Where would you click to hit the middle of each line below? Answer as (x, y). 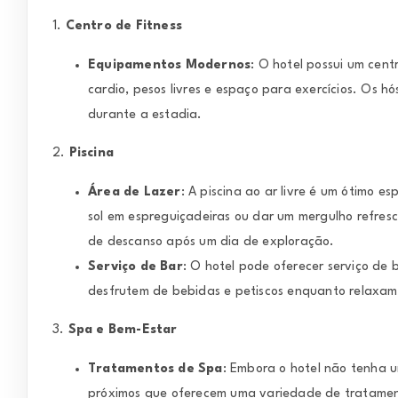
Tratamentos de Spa (155, 368)
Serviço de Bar (135, 266)
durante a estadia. (145, 114)
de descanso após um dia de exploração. (211, 241)
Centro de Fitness (124, 26)
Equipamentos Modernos (170, 64)
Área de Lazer (135, 191)
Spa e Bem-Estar (123, 330)
